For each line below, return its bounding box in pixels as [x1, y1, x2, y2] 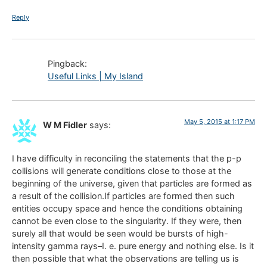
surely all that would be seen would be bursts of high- [12, 228, 228, 239]
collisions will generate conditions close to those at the [12, 166, 231, 176]
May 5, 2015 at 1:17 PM [184, 117, 255, 126]
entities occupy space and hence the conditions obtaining [12, 203, 243, 214]
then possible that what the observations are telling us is [12, 253, 239, 264]
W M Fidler [43, 119, 87, 130]
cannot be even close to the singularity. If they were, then [12, 216, 241, 226]
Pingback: [48, 58, 87, 69]
